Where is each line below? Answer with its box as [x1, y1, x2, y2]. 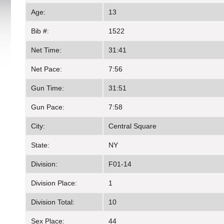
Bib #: [31, 27, 49, 35]
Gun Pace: [31, 103, 64, 111]
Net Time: [31, 46, 61, 54]
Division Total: [31, 198, 74, 206]
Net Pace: [31, 65, 62, 73]
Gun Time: [31, 84, 64, 92]
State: [31, 141, 49, 149]
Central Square [108, 122, 156, 130]
